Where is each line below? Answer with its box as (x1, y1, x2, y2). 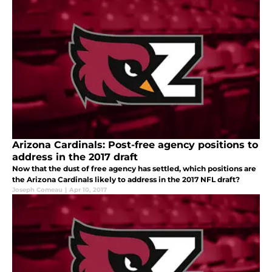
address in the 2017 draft (12, 151, 138, 163)
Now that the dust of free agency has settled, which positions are (12, 163, 256, 173)
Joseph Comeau (12, 185, 63, 194)
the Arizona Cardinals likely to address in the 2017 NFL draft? (12, 174, 240, 184)
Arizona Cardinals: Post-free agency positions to (12, 138, 258, 151)
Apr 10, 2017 (69, 185, 107, 194)
